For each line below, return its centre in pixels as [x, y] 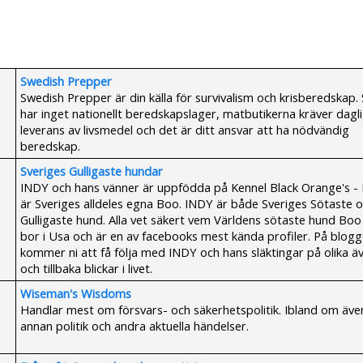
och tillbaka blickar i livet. [86, 268]
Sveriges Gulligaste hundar [92, 171]
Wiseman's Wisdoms [76, 293]
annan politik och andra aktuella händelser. [135, 326]
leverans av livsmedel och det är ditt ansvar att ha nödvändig [185, 130]
